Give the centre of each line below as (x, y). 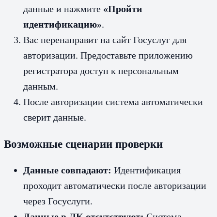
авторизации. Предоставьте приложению (108, 55)
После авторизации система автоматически (113, 102)
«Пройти (123, 9)
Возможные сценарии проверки (83, 144)
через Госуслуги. (58, 201)
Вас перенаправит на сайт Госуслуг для (105, 40)
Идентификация (146, 170)
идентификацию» (62, 24)
